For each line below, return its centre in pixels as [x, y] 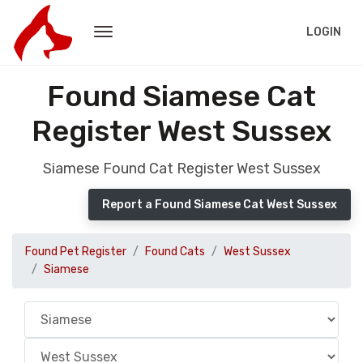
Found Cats [175, 252]
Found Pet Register [76, 252]
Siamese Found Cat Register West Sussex [181, 169]
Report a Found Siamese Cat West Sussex [220, 205]
